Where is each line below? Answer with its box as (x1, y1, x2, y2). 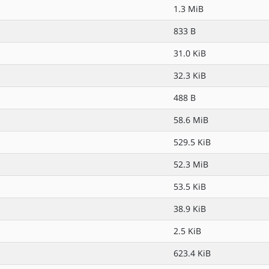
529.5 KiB (174, 136, 211, 148)
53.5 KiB (174, 181, 206, 192)
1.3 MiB (174, 3, 204, 14)
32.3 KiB (174, 70, 206, 81)
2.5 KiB (174, 225, 201, 237)
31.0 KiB (174, 47, 206, 59)
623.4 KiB (174, 247, 211, 259)
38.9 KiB (174, 203, 206, 214)
